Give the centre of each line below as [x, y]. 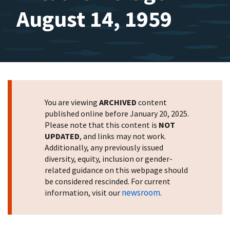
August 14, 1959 [94, 19]
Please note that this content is [102, 125]
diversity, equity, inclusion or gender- [109, 159]
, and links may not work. [123, 136]
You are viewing [72, 102]
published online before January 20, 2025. [117, 113]
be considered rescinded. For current [108, 181]
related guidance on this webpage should [116, 170]
